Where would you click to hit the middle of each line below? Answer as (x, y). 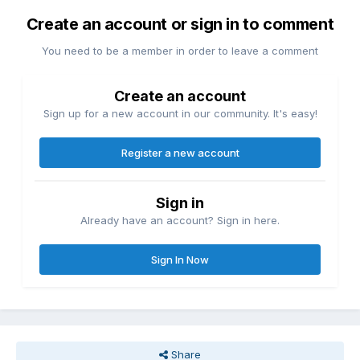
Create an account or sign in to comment (180, 25)
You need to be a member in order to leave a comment (180, 51)
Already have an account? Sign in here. (180, 221)
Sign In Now (180, 260)
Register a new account (180, 153)
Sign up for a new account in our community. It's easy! (180, 114)
